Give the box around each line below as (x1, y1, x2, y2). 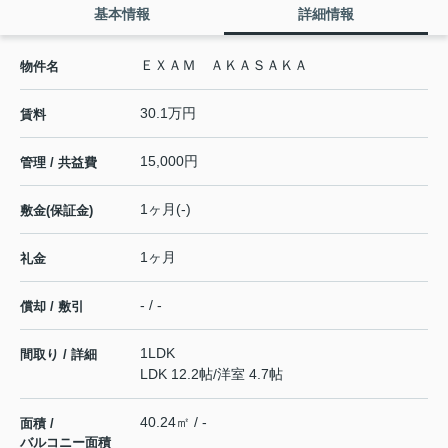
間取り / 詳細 (20, 347, 97, 363)
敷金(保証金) (20, 203, 93, 219)
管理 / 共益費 (20, 155, 97, 171)
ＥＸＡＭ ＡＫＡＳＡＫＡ (140, 57, 308, 74)
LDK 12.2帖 (140, 366, 213, 383)
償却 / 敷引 (20, 299, 84, 315)
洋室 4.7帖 (217, 366, 283, 383)
